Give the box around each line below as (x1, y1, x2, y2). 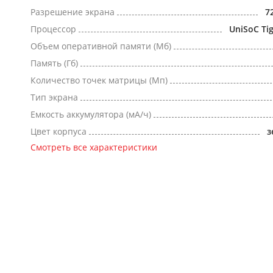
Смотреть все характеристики (30, 141, 157, 153)
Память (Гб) (30, 57, 78, 69)
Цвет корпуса (30, 126, 87, 137)
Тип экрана (30, 91, 78, 103)
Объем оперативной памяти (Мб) (30, 40, 171, 52)
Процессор (30, 23, 76, 35)
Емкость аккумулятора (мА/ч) (30, 108, 151, 120)
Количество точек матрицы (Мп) (30, 74, 168, 86)
